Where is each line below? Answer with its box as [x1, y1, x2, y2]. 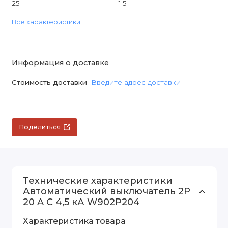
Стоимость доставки [11, 78, 89, 87]
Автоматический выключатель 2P [23, 186, 190, 197]
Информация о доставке [11, 58, 109, 68]
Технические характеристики [23, 175, 173, 187]
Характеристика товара [23, 216, 126, 226]
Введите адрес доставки [91, 78, 181, 87]
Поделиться [19, 123, 61, 131]
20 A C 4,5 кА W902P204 [23, 196, 140, 208]
